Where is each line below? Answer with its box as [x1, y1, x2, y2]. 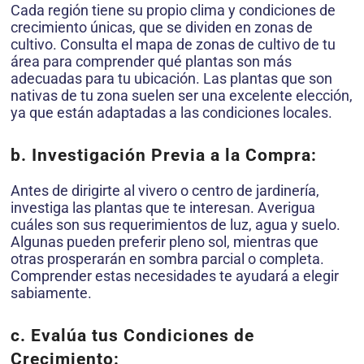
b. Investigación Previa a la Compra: [11, 145, 317, 165]
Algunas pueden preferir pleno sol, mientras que [11, 232, 318, 250]
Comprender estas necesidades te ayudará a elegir [11, 266, 339, 284]
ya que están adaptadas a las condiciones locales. [11, 103, 332, 121]
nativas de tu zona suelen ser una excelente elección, [11, 86, 353, 104]
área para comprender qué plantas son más [11, 52, 292, 70]
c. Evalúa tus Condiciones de [11, 325, 254, 345]
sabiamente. [11, 284, 92, 301]
